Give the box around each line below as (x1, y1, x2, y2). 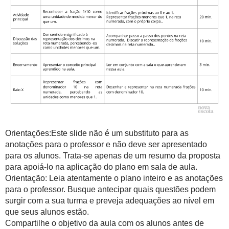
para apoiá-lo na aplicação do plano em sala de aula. (5, 163, 197, 171)
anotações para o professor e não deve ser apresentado (5, 140, 207, 149)
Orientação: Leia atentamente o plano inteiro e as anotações (5, 174, 223, 182)
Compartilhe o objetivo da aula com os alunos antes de (5, 219, 204, 227)
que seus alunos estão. (5, 208, 89, 216)
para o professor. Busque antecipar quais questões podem (5, 185, 216, 194)
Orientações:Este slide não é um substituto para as (5, 129, 189, 138)
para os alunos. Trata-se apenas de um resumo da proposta (5, 151, 220, 160)
